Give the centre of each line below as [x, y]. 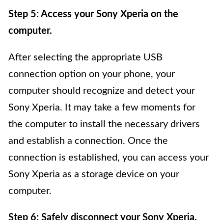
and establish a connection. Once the [88, 141]
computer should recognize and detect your [102, 91]
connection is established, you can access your [109, 158]
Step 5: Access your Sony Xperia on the [93, 14]
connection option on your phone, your [92, 74]
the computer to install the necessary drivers [104, 124]
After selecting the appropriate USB [85, 58]
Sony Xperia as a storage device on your [94, 175]
